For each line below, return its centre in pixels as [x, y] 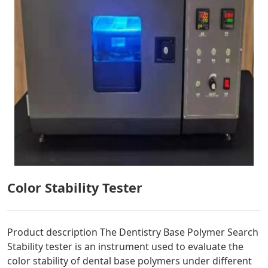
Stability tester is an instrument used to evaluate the [125, 247]
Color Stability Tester [75, 188]
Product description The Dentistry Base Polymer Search [133, 232]
